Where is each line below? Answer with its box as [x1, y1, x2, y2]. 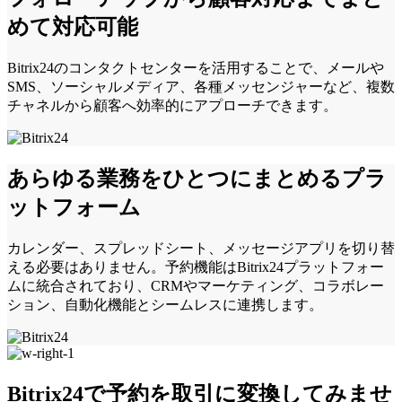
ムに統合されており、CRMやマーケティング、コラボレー [7, 278, 384, 294]
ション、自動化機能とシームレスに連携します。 [7, 297, 323, 313]
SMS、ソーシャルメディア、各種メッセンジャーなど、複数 [7, 79, 395, 95]
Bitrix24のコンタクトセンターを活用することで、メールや [7, 60, 384, 76]
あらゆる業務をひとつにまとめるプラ [7, 167, 387, 191]
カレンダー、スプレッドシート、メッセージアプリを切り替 [7, 240, 395, 257]
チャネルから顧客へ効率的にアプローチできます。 [7, 98, 337, 114]
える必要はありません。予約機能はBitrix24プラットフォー [7, 259, 384, 275]
